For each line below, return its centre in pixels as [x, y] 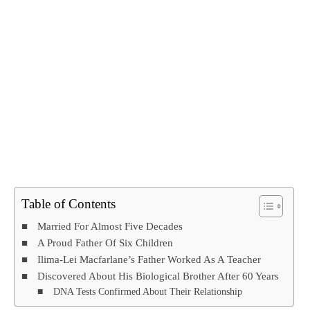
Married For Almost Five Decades [110, 226]
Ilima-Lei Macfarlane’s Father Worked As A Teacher [149, 259]
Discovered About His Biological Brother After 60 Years [158, 276]
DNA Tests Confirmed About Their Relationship [147, 292]
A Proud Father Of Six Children [106, 243]
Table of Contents [69, 204]
